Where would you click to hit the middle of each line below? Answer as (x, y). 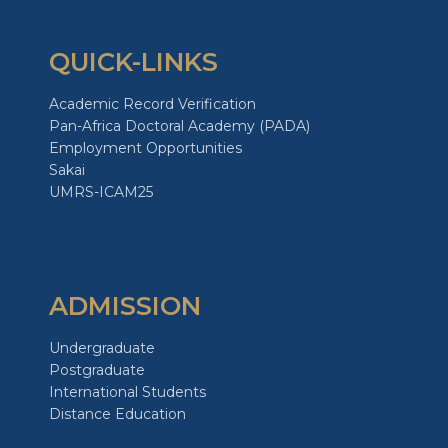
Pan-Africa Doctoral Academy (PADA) (179, 126)
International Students (127, 392)
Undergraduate (101, 348)
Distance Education (117, 414)
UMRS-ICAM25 (100, 192)
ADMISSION (124, 306)
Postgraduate (96, 370)
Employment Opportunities (145, 148)
